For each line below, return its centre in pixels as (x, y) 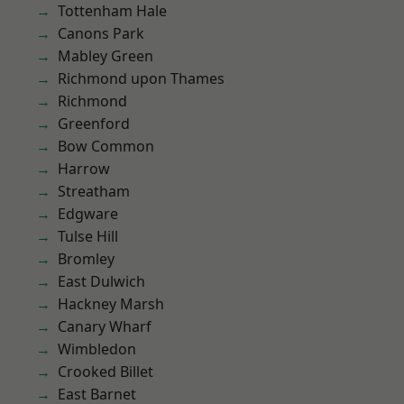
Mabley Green (106, 56)
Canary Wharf (105, 326)
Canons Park (101, 33)
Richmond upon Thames (141, 78)
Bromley (86, 259)
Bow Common (106, 146)
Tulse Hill (88, 236)
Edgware (88, 214)
